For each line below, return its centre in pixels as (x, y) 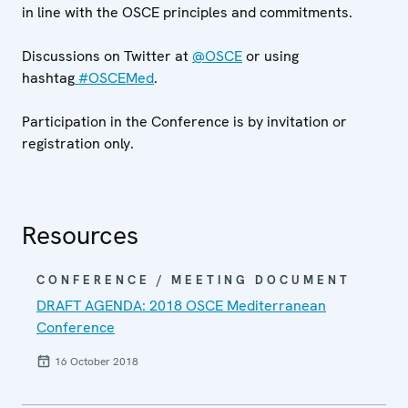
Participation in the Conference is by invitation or (184, 122)
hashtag (48, 78)
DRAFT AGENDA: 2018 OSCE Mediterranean (181, 306)
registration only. (80, 143)
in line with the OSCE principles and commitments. (187, 12)
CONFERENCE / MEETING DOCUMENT (194, 280)
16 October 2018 (97, 362)
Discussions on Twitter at (107, 56)
